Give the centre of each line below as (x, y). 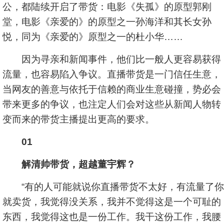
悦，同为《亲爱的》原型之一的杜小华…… (93, 37)
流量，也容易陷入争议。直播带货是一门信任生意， (112, 74)
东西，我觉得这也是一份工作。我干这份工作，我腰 (112, 217)
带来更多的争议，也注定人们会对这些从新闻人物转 (112, 104)
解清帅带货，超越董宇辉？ (78, 164)
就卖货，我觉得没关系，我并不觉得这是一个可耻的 (112, 202)
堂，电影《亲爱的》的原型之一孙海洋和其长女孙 (107, 22)
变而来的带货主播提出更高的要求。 (78, 119)
